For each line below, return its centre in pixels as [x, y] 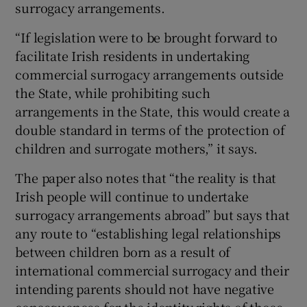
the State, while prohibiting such [113, 93]
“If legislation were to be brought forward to [146, 37]
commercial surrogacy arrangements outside [150, 74]
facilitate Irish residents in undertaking [133, 56]
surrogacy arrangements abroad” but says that [152, 215]
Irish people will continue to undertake [132, 196]
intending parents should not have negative [145, 289]
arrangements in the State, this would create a [153, 111]
